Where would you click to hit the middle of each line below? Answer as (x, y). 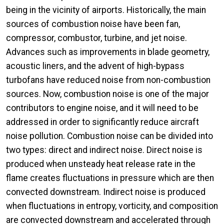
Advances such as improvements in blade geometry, (108, 52)
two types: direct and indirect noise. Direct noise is (104, 150)
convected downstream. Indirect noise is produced (106, 192)
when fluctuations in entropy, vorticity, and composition (112, 206)
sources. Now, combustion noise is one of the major (107, 94)
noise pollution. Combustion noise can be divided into (109, 136)
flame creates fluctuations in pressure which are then (110, 178)
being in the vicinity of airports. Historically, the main (106, 10)
